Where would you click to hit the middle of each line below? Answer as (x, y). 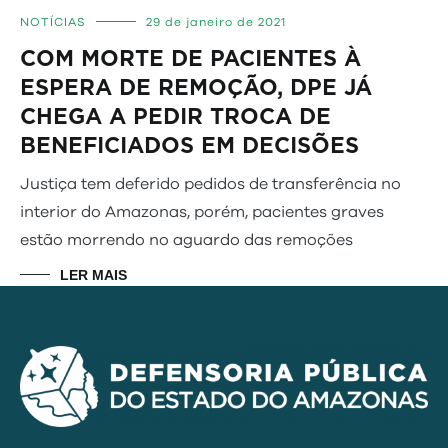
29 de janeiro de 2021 (216, 21)
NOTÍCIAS (53, 21)
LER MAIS (93, 274)
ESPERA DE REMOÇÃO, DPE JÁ (196, 87)
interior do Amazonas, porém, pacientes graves (202, 211)
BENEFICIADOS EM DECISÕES (189, 145)
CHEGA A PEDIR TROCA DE (175, 116)
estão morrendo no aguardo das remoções (186, 239)
